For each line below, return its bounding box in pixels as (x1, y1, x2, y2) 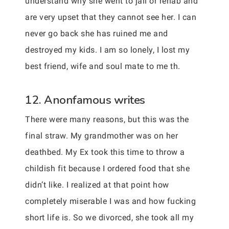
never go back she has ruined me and (25, 29, 168, 38)
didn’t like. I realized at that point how (25, 180, 169, 190)
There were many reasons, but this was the (25, 114, 189, 124)
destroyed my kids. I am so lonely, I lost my (25, 45, 190, 55)
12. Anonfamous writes (25, 92, 145, 108)
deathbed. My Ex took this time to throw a (25, 147, 185, 157)
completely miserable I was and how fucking (25, 196, 196, 206)
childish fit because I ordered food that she (25, 164, 190, 173)
